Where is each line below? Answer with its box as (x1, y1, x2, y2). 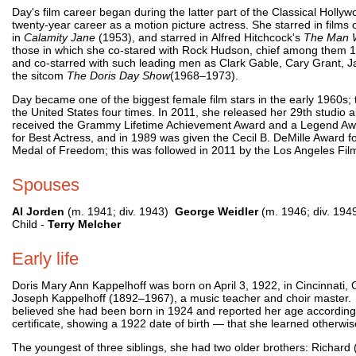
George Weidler (175, 204, 261, 218)
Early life (12, 248, 79, 269)
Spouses (12, 174, 79, 195)
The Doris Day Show (67, 68, 170, 82)
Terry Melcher (48, 217, 121, 230)
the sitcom (12, 68, 67, 82)
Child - (12, 217, 48, 230)
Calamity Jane (24, 30, 95, 44)
